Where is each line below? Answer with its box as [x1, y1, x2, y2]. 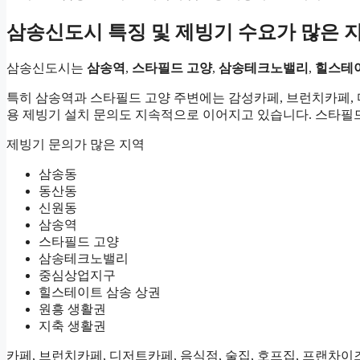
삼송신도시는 [6, 61, 87, 76]
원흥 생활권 [39, 302, 106, 317]
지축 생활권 [39, 319, 106, 333]
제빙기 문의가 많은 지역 [6, 137, 145, 152]
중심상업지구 [39, 268, 116, 283]
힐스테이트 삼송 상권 [39, 285, 161, 300]
